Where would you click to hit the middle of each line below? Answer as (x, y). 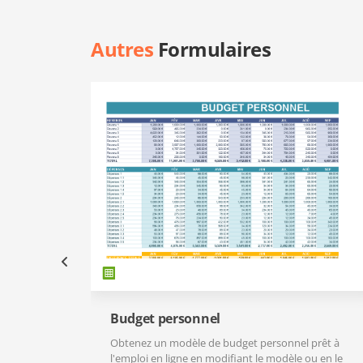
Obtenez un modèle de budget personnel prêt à (225, 343)
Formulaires (212, 49)
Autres (122, 49)
